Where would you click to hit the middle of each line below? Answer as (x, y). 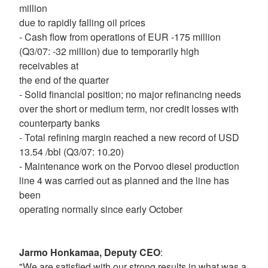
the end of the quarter (64, 80)
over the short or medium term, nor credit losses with (129, 109)
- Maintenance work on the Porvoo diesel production (129, 166)
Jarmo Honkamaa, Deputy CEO (90, 252)
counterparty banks (60, 123)
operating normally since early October (101, 209)
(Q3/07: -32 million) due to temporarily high (109, 51)
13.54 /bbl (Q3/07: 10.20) (71, 152)
